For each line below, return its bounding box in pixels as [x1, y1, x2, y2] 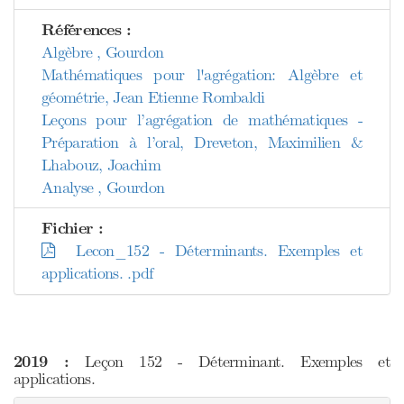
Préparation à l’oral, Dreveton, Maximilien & [41, 133, 363, 152]
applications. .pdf [41, 263, 153, 283]
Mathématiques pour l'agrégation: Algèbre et [41, 65, 363, 85]
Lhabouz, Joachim [41, 155, 161, 175]
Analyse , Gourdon [41, 178, 165, 197]
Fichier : [41, 218, 104, 239]
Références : [41, 20, 132, 41]
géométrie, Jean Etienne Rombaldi [41, 87, 265, 107]
